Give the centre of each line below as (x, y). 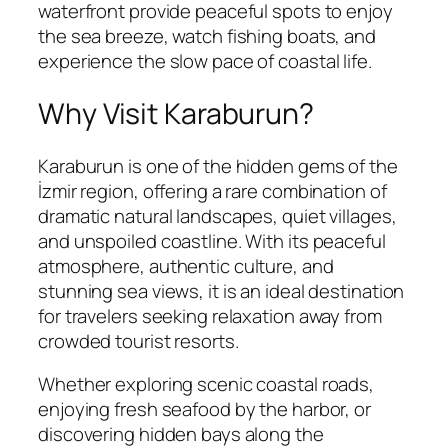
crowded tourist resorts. (138, 340)
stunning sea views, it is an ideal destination (221, 290)
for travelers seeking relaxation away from (210, 315)
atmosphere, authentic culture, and (186, 265)
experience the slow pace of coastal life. (205, 61)
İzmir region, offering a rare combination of (212, 190)
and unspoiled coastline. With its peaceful (212, 240)
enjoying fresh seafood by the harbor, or (204, 409)
